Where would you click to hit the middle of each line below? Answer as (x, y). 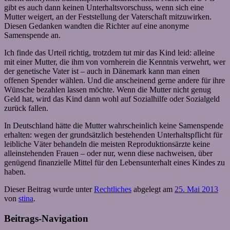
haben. (15, 171)
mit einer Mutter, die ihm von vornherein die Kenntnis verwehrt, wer (115, 62)
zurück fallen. (26, 108)
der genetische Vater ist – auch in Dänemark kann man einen (102, 71)
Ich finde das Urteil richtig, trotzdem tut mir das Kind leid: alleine (109, 52)
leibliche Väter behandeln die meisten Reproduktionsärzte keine (107, 144)
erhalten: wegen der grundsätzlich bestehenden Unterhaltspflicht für (113, 135)
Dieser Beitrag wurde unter (49, 189)
